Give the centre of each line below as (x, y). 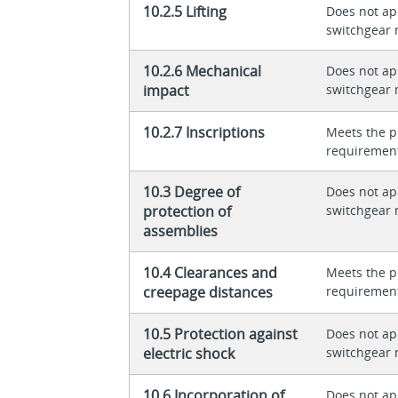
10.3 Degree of (192, 191)
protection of (187, 211)
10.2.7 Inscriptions (204, 132)
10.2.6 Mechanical (203, 71)
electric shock (189, 353)
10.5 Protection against (221, 334)
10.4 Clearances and (211, 272)
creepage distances (208, 292)
